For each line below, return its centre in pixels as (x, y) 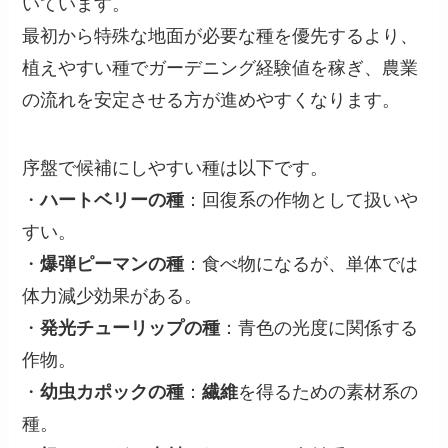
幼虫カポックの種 (112, 391)
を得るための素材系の (328, 391)
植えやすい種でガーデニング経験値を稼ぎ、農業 (220, 68)
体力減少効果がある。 (112, 295)
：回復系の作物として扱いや (301, 199)
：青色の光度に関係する (319, 327)
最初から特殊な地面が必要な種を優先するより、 (220, 36)
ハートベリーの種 (112, 199)
